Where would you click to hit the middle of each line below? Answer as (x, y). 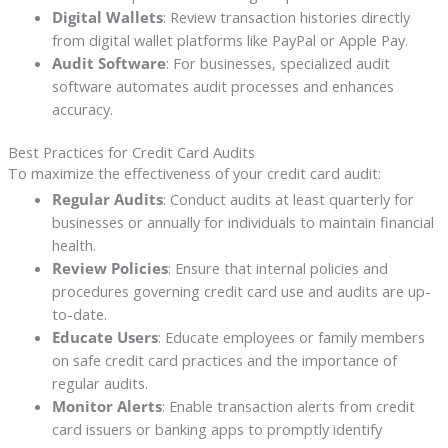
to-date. (79, 314)
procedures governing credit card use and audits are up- (241, 291)
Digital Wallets (107, 16)
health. (73, 245)
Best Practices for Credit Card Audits (131, 152)
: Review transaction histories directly (286, 16)
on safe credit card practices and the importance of (224, 360)
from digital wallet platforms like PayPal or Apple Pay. (229, 39)
